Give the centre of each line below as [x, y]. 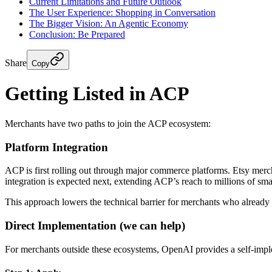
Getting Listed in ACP [97, 94]
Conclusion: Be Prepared [77, 34]
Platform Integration [56, 147]
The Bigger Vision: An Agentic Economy [109, 23]
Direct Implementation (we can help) [95, 226]
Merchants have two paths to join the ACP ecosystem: [108, 123]
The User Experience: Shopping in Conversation [122, 12]
